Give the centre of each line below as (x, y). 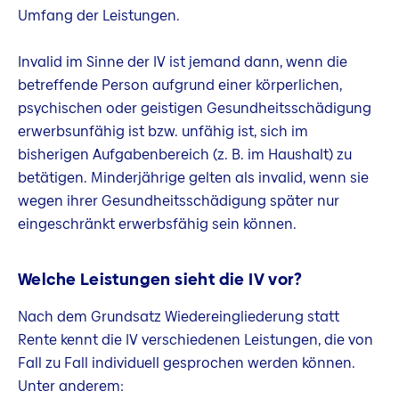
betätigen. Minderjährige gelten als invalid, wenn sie (193, 177)
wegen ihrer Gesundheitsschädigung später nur (179, 200)
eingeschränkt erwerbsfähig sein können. (157, 224)
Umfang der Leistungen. (99, 16)
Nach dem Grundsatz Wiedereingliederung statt (179, 317)
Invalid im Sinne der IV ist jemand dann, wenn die (183, 61)
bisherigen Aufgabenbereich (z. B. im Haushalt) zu (185, 154)
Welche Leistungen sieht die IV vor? (160, 279)
